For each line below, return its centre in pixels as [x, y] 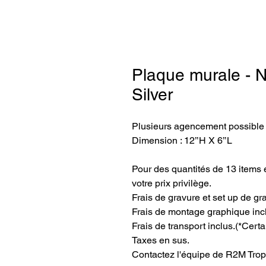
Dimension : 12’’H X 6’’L [182, 140]
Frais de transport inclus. [183, 226]
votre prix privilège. [172, 183]
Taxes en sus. [161, 240]
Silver [152, 94]
